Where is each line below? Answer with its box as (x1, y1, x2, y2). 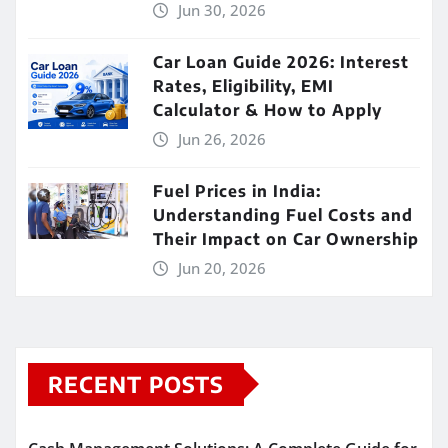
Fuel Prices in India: (153, 180, 321, 201)
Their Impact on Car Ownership (153, 228, 419, 249)
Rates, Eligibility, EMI (153, 75, 334, 96)
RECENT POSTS (48, 369, 224, 398)
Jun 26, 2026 (177, 128, 266, 149)
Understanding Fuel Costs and (153, 204, 413, 225)
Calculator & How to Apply (153, 99, 382, 120)
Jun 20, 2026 (177, 257, 266, 278)
